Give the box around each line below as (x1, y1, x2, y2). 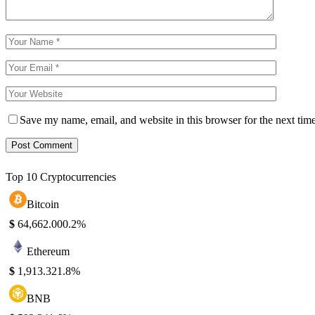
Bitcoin (27, 198, 59, 210)
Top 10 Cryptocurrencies (6, 171, 116, 183)
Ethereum (27, 245, 70, 257)
